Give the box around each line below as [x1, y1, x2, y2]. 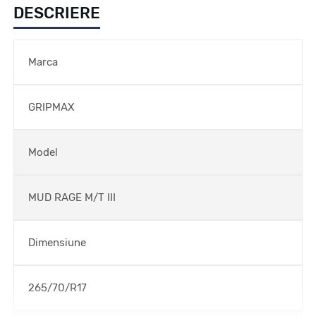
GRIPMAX [28, 100, 74, 114]
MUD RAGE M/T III [28, 190, 116, 204]
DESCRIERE [13, 3, 100, 23]
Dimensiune [28, 236, 86, 249]
